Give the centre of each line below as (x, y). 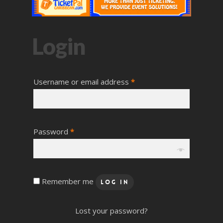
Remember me (69, 181)
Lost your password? (111, 210)
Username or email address (82, 81)
